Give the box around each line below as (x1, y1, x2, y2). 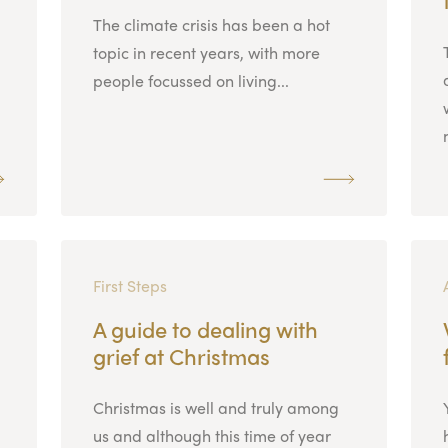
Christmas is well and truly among (92, 395, 339, 419)
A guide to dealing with (92, 312, 318, 345)
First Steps (92, 273, 167, 297)
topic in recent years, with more (92, 40, 320, 64)
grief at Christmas (92, 339, 270, 372)
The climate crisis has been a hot (92, 12, 330, 36)
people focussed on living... (92, 68, 289, 92)
